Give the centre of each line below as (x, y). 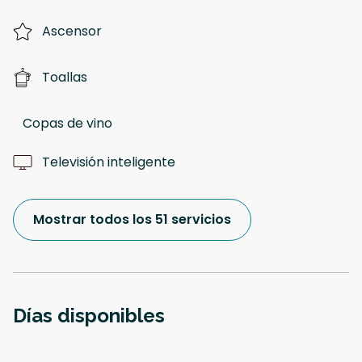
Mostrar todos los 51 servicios (132, 220)
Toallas (65, 78)
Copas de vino (67, 124)
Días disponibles (89, 316)
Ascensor (72, 32)
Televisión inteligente (109, 162)
